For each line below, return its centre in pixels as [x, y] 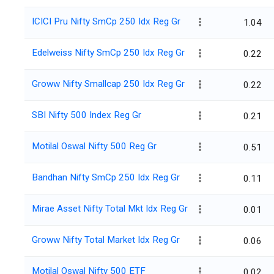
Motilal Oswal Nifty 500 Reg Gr [94, 146]
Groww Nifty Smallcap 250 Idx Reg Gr [108, 84]
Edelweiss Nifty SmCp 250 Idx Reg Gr [108, 53]
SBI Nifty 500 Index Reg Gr [87, 115]
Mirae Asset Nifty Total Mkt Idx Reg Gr [110, 209]
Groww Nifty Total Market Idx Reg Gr [106, 240]
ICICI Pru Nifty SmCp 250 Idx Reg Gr [106, 22]
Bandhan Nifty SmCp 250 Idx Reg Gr [106, 178]
